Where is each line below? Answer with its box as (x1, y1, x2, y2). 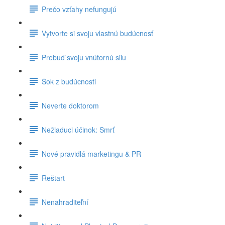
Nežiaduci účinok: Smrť (42, 124, 115, 135)
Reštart (42, 172, 65, 183)
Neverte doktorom (42, 100, 99, 110)
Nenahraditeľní (42, 196, 88, 207)
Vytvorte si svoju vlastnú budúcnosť (42, 28, 153, 38)
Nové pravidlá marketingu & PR (42, 148, 141, 159)
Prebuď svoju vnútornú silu (42, 52, 126, 62)
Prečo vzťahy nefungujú (42, 4, 117, 14)
